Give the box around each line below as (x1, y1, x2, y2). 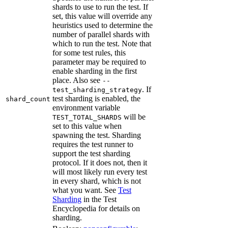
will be (122, 112, 146, 122)
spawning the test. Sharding (52, 131, 141, 140)
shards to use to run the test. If (52, 3, 148, 12)
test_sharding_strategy (52, 86, 142, 94)
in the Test (81, 195, 117, 204)
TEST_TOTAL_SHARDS (52, 113, 122, 122)
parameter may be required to (52, 58, 146, 67)
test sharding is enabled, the (52, 94, 140, 103)
